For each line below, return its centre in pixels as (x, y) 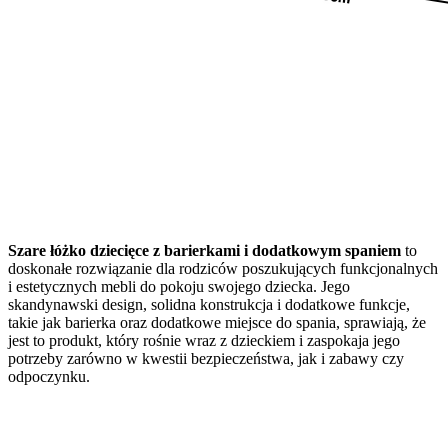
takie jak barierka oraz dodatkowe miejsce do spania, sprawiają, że (217, 322)
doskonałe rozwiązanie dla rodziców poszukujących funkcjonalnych (223, 268)
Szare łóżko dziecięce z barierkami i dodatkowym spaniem (204, 250)
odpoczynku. (49, 376)
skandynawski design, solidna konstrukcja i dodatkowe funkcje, (209, 304)
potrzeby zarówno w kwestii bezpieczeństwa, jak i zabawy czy (206, 358)
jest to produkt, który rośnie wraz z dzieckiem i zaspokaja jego (204, 340)
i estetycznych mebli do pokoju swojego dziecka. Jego (179, 286)
